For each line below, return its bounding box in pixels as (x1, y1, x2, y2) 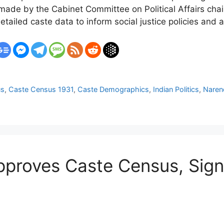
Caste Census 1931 (8, 84, 74, 93)
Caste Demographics (77, 84, 149, 93)
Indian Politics (153, 84, 199, 93)
